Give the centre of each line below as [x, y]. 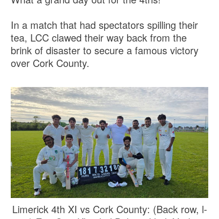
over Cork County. [50, 63]
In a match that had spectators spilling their [105, 24]
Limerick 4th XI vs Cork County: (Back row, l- [109, 209]
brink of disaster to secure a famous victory [105, 50]
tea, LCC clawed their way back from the [99, 37]
